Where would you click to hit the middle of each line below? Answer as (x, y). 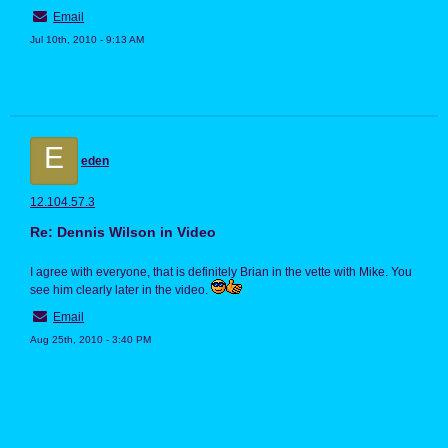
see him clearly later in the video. (120, 290)
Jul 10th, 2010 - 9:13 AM (87, 40)
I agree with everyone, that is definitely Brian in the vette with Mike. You (221, 272)
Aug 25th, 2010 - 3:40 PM (90, 340)
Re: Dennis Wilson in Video (123, 232)
